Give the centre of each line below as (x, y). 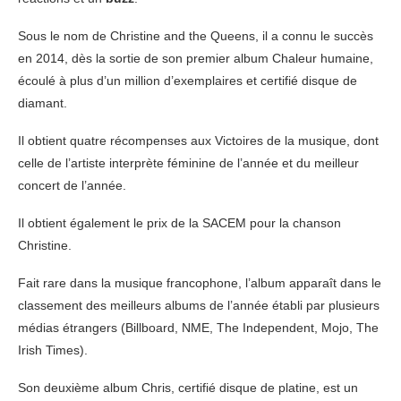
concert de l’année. (72, 185)
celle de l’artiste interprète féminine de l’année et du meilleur (188, 163)
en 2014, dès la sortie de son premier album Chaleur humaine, (196, 58)
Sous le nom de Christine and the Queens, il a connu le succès (196, 36)
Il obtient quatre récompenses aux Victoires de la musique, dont (198, 141)
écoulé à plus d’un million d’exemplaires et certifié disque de (188, 81)
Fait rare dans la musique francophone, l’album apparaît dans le (200, 283)
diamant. (43, 103)
